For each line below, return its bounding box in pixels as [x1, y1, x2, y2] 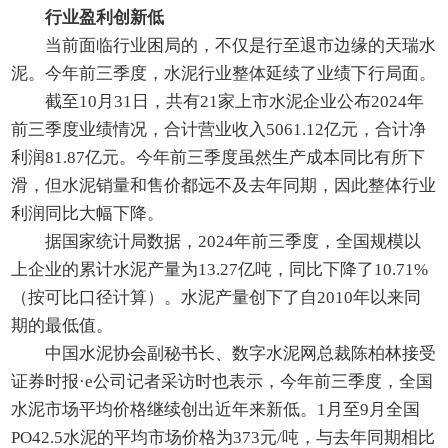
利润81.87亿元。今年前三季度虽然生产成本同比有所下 [11, 148, 426, 168]
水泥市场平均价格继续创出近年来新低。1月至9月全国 [11, 400, 421, 420]
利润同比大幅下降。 [11, 204, 165, 224]
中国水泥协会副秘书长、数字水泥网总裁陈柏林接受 [45, 344, 437, 364]
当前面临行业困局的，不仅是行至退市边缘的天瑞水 [45, 36, 437, 56]
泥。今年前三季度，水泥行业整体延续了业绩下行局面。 [11, 64, 437, 84]
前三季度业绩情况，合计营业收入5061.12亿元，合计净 [11, 120, 427, 140]
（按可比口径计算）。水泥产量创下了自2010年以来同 [11, 288, 422, 308]
